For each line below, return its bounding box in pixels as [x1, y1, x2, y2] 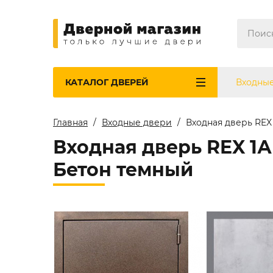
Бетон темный [53, 158, 193, 181]
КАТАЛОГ [65, 76, 111, 88]
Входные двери [102, 117, 172, 128]
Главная [53, 117, 88, 128]
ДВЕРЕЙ [111, 76, 149, 88]
